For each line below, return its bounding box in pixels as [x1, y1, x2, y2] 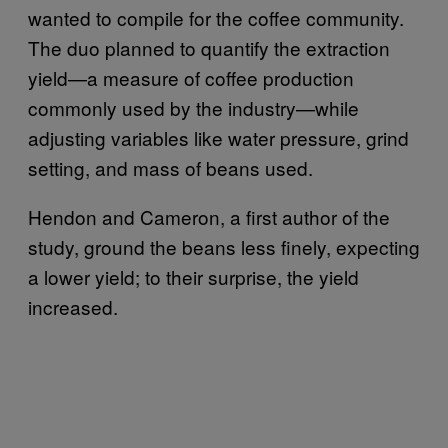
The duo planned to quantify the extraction [28, 33, 390, 61]
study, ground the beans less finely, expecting [28, 232, 420, 260]
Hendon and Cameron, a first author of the [28, 202, 390, 230]
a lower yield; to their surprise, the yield [28, 262, 359, 290]
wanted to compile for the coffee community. [28, 3, 404, 31]
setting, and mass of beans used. [28, 153, 313, 181]
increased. [28, 292, 118, 320]
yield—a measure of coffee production [28, 63, 354, 91]
